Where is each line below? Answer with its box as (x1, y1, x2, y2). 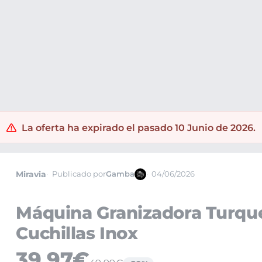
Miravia (16, 168, 47, 180)
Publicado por (51, 170, 106, 179)
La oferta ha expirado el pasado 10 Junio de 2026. (22, 122, 256, 133)
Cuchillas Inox (16, 222, 138, 243)
